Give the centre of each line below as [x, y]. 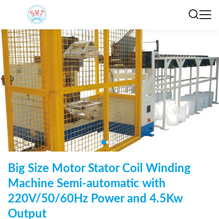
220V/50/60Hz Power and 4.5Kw [95, 199]
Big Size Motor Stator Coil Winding [99, 169]
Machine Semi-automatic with [87, 184]
